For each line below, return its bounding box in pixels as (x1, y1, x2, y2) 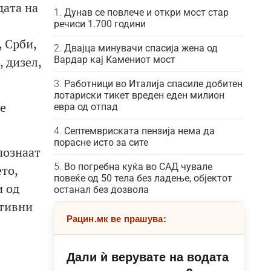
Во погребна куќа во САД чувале (64, 161, 212, 172)
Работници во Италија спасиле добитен (64, 78, 243, 90)
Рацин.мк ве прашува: (66, 212, 166, 225)
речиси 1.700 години (53, 18, 146, 30)
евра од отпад (53, 101, 118, 113)
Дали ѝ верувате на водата (66, 247, 229, 265)
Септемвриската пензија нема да (64, 125, 215, 137)
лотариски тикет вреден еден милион (53, 90, 224, 101)
